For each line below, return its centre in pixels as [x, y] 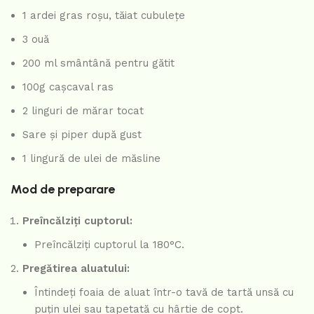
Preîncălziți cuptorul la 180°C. [109, 244]
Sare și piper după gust [82, 134]
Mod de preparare [63, 189]
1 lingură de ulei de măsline [91, 158]
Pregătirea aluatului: [76, 268]
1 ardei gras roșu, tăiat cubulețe [104, 15]
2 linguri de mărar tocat [83, 110]
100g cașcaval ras [68, 87]
